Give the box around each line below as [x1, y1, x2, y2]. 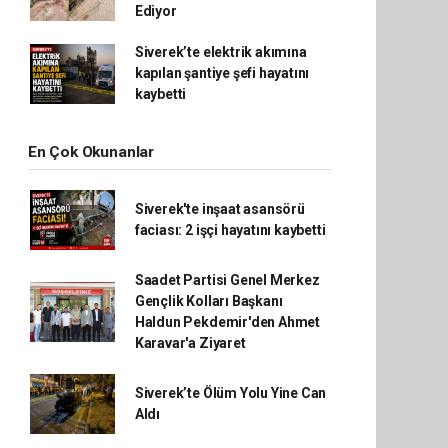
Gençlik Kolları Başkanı [134, 293, 283, 309]
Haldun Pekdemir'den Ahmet [134, 314, 321, 330]
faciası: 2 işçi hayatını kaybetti [134, 222, 326, 238]
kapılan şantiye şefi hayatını [134, 65, 310, 81]
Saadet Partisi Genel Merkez [134, 272, 320, 288]
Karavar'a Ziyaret [134, 335, 246, 351]
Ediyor [134, 3, 177, 19]
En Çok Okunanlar [28, 143, 154, 161]
